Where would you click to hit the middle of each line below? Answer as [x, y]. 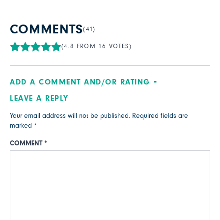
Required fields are [160, 116]
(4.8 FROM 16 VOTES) [96, 46]
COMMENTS [47, 29]
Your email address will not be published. [70, 116]
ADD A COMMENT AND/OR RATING [80, 82]
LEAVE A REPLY [39, 98]
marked [22, 125]
